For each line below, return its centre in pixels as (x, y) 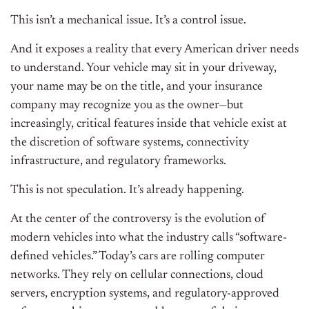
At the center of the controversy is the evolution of (138, 220)
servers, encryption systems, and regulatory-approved (145, 294)
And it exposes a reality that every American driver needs (154, 50)
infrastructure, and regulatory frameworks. (118, 162)
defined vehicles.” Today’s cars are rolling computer (138, 257)
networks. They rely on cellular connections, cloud (137, 276)
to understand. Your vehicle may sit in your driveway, (143, 69)
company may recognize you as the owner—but (127, 106)
